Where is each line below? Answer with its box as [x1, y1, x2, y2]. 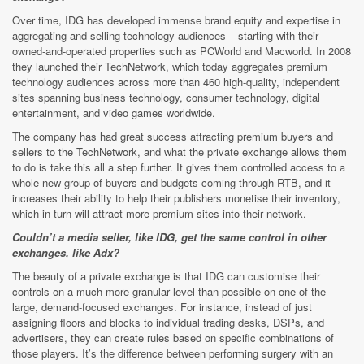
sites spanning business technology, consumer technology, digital [12, 89, 320, 105]
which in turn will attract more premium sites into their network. [12, 205, 306, 221]
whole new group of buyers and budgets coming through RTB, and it [12, 174, 331, 190]
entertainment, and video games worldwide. [12, 104, 215, 120]
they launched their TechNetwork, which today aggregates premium [12, 58, 327, 74]
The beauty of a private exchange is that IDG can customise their [12, 267, 320, 284]
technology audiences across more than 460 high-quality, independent [12, 73, 340, 89]
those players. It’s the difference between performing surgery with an [12, 344, 333, 361]
